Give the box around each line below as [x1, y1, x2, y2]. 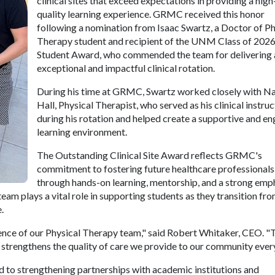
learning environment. [37, 126, 127, 137]
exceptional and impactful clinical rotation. [37, 62, 215, 74]
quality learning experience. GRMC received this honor [37, 8, 265, 20]
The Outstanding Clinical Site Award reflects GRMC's [37, 149, 262, 161]
